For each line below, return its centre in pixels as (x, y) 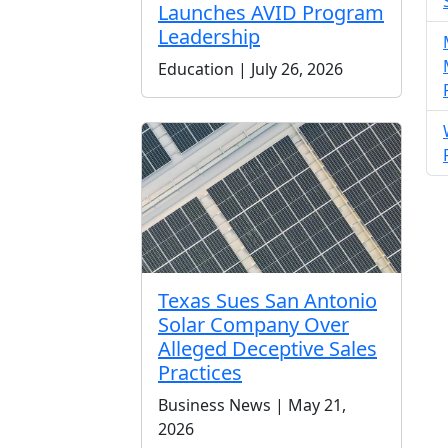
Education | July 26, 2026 (250, 68)
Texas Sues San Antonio (267, 300)
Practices (200, 372)
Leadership (209, 36)
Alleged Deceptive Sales (267, 348)
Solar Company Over (253, 324)
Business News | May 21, (252, 404)
